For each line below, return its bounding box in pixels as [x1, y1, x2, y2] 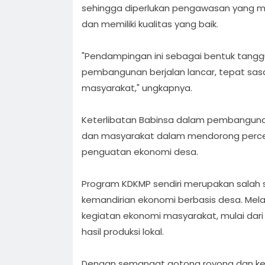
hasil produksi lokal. [82, 225, 164, 238]
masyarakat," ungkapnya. [82, 81, 192, 94]
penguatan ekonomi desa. [82, 145, 198, 158]
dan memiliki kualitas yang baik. [82, 17, 218, 30]
